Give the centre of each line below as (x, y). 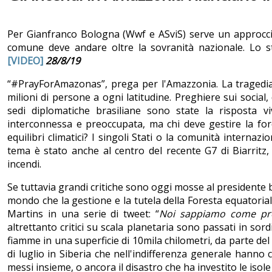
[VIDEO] (25, 61)
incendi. (24, 164)
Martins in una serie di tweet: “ (83, 214)
